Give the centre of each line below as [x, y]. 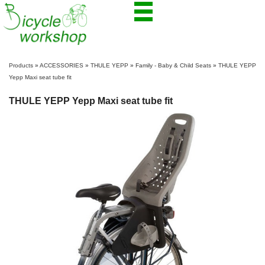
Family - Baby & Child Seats [173, 66]
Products [21, 66]
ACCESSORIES [62, 66]
